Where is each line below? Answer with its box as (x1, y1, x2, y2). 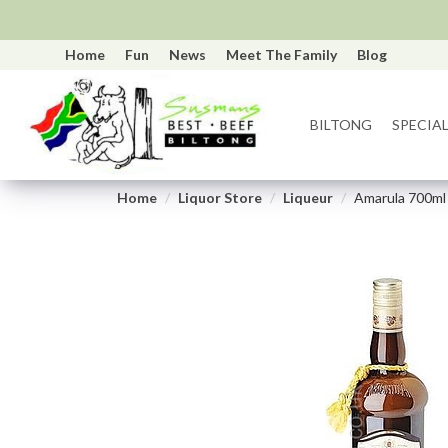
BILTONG (309, 116, 372, 133)
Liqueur (283, 189, 333, 206)
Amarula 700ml (354, 189, 446, 206)
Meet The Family (226, 46, 337, 63)
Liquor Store (178, 189, 262, 206)
